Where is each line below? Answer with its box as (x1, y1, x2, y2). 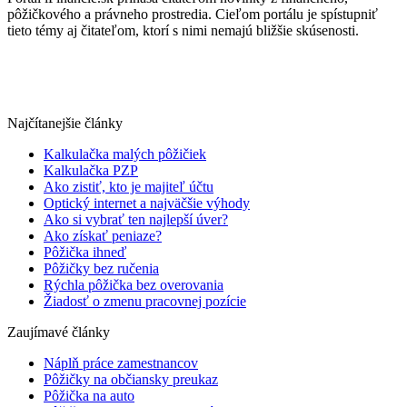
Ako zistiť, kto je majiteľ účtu (44, 179, 213, 195)
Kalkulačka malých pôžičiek (44, 146, 206, 163)
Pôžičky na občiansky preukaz (44, 372, 218, 388)
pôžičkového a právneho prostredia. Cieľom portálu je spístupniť (7, 6, 378, 23)
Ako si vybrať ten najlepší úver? (44, 212, 228, 228)
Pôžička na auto (44, 388, 134, 404)
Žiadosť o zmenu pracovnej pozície (44, 293, 246, 310)
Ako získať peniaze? (44, 228, 162, 244)
